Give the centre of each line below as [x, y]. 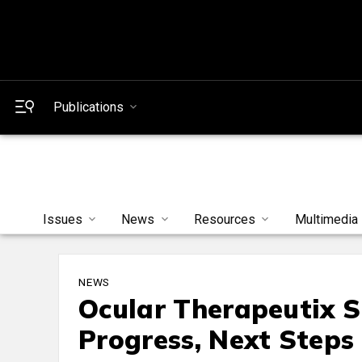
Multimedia [327, 220]
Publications [88, 107]
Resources [225, 220]
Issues [62, 220]
